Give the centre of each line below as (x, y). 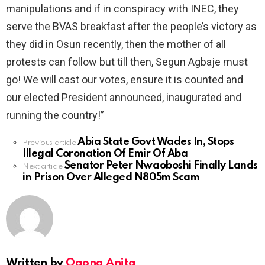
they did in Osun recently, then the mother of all (116, 44)
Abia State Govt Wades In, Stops (156, 142)
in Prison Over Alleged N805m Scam (111, 178)
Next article (43, 167)
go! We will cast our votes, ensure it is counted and (125, 80)
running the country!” (55, 115)
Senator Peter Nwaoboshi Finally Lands (161, 166)
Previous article (49, 143)
